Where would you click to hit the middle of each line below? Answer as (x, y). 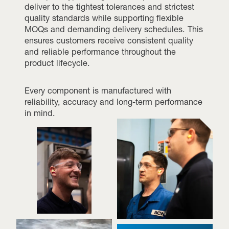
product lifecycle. (57, 63)
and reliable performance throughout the (100, 51)
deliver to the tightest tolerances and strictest (109, 6)
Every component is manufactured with (98, 90)
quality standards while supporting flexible (104, 18)
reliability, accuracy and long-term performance (113, 101)
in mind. (40, 113)
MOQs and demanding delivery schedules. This (114, 29)
